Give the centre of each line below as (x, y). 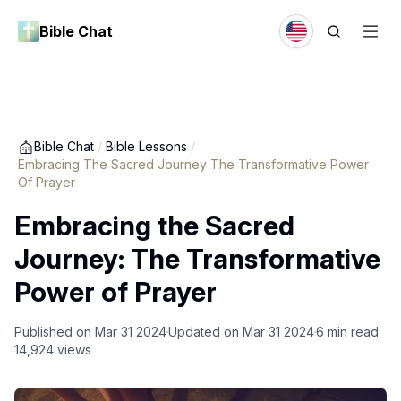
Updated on (204, 332)
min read (353, 332)
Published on (53, 332)
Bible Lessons (146, 146)
